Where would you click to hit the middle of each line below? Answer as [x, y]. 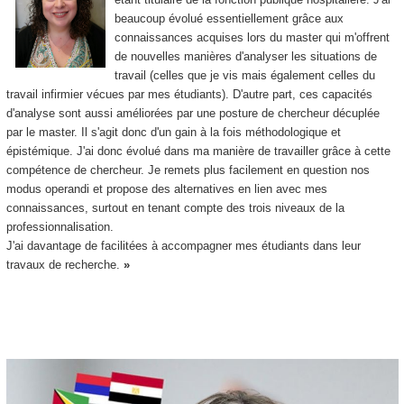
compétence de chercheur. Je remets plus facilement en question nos [188, 170]
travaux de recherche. [64, 264]
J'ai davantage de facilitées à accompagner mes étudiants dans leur [183, 245]
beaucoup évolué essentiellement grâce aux [229, 18]
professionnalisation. [60, 226]
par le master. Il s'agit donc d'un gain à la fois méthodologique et [173, 132]
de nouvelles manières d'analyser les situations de [245, 56]
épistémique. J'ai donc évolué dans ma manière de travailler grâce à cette [198, 151]
